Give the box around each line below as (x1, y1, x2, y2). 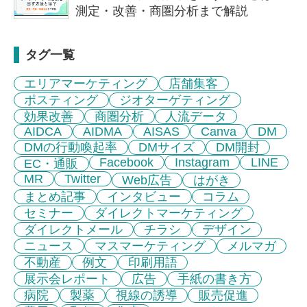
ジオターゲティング (119, 93, 231, 107)
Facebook (99, 155, 154, 169)
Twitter (64, 171, 101, 186)
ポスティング (24, 93, 99, 107)
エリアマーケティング (24, 76, 148, 90)
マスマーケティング (95, 238, 206, 253)
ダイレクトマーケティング (95, 206, 243, 220)
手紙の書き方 (177, 271, 251, 286)
